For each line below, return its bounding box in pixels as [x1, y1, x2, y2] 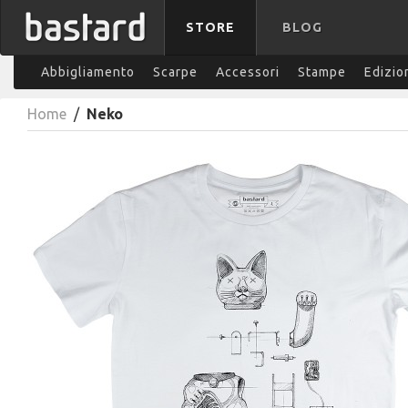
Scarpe [153, 65, 198, 79]
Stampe [298, 65, 346, 79]
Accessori [216, 65, 280, 79]
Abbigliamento [41, 65, 135, 79]
